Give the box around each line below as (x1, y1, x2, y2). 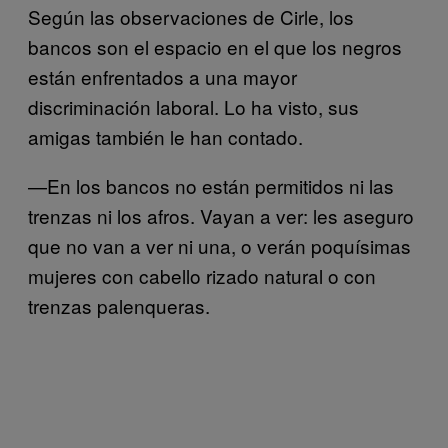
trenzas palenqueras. (28, 292, 210, 319)
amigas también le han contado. (28, 123, 303, 150)
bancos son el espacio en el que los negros (28, 33, 402, 60)
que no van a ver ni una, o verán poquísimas (28, 232, 411, 259)
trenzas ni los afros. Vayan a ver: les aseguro (28, 202, 414, 229)
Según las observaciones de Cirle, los (28, 3, 354, 30)
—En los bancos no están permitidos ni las (28, 172, 394, 199)
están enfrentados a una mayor (28, 63, 297, 90)
